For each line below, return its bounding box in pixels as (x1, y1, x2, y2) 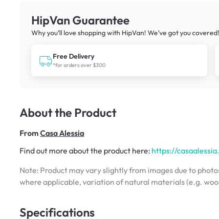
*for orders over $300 (53, 61, 106, 68)
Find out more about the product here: (20, 145, 152, 155)
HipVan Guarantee (31, 12, 130, 27)
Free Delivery (53, 51, 94, 61)
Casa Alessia (40, 128, 84, 138)
